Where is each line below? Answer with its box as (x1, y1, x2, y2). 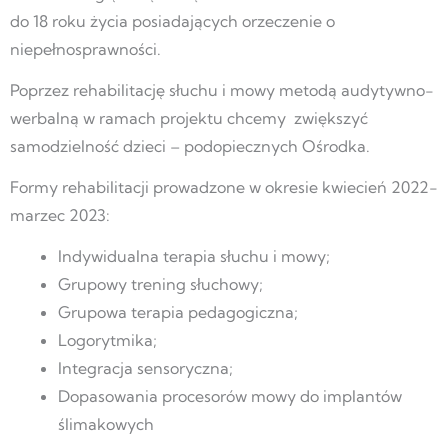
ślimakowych (58, 413, 154, 434)
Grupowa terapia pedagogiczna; (58, 301, 298, 322)
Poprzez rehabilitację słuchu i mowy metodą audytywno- (10, 79, 434, 100)
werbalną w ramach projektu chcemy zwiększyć (10, 107, 368, 128)
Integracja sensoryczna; (58, 357, 233, 378)
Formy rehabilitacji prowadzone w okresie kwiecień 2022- (10, 176, 438, 197)
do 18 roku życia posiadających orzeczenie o (10, 11, 335, 32)
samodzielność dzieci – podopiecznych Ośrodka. (10, 135, 370, 156)
